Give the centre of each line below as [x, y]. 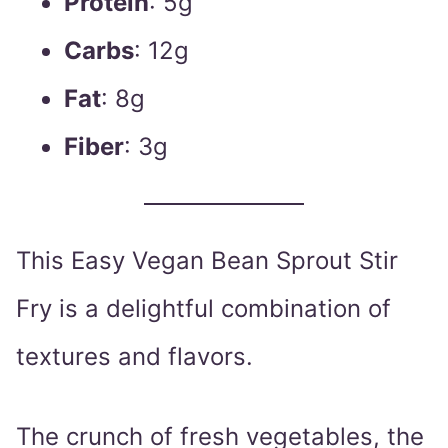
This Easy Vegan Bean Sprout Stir [207, 261]
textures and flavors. [134, 357]
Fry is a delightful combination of [203, 309]
